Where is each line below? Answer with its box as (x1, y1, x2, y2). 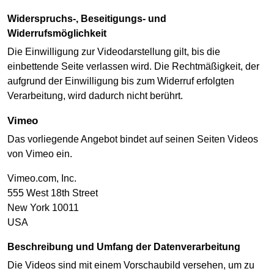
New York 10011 (7, 202, 79, 213)
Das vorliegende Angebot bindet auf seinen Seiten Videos (7, 133, 258, 144)
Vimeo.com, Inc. (7, 172, 76, 183)
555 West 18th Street (7, 187, 98, 198)
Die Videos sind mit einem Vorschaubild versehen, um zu (7, 260, 254, 271)
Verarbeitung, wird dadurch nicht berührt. (7, 91, 183, 102)
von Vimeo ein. (7, 148, 72, 159)
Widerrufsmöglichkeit (7, 28, 106, 39)
